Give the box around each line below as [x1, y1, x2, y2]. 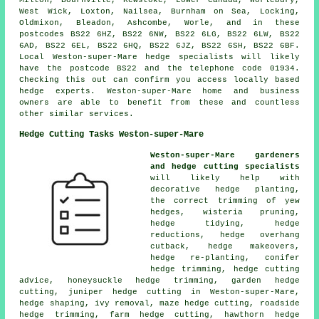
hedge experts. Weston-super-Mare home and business [19, 86, 300, 95]
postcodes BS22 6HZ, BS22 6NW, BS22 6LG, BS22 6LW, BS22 [19, 29, 300, 38]
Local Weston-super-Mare [19, 52, 146, 61]
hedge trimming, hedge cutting [150, 264, 300, 273]
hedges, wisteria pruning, [150, 207, 300, 216]
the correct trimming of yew [150, 196, 300, 205]
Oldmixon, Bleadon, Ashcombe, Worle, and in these [19, 18, 300, 27]
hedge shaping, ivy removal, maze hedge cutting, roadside [19, 298, 300, 308]
